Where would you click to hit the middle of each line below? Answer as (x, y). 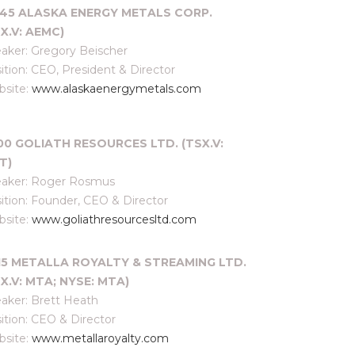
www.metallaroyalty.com (100, 338)
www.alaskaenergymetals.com (116, 89)
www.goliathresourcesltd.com (114, 219)
